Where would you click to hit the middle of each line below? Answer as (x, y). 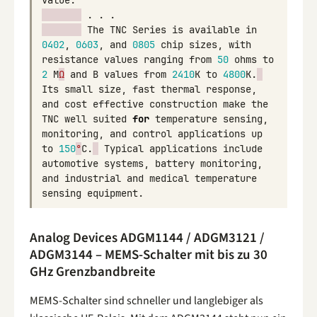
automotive (70, 164)
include (243, 149)
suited (110, 119)
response (229, 90)
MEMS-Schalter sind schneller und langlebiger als (146, 300)
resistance (70, 60)
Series (149, 30)
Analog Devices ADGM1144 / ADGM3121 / (147, 238)
